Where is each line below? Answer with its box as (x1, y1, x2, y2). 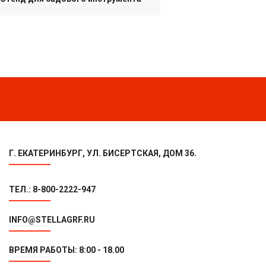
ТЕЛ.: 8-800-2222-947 (9, 184, 96, 194)
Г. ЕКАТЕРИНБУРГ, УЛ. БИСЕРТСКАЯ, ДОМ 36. (9, 148, 197, 158)
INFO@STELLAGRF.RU (9, 214, 95, 224)
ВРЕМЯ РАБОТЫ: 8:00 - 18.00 (9, 245, 124, 255)
